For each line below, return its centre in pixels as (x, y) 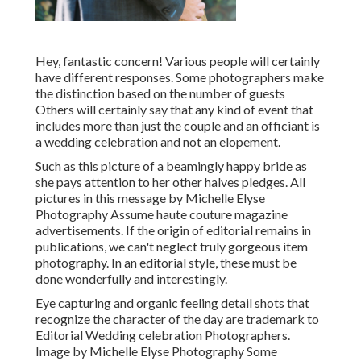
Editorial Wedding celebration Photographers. (163, 335)
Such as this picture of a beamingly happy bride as (171, 166)
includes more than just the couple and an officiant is (178, 126)
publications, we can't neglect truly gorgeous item (172, 247)
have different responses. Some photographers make (180, 77)
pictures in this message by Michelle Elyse (150, 198)
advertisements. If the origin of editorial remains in (173, 230)
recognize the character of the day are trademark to (177, 319)
